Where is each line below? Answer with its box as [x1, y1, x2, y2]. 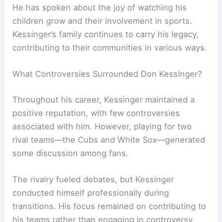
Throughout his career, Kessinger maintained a [12, 94, 195, 105]
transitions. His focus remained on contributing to [12, 201, 207, 211]
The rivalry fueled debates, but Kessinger [12, 174, 174, 184]
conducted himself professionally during [12, 187, 169, 198]
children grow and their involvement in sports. [12, 15, 193, 26]
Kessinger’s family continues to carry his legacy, [12, 29, 199, 39]
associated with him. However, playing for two [12, 121, 192, 131]
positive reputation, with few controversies [12, 108, 180, 118]
